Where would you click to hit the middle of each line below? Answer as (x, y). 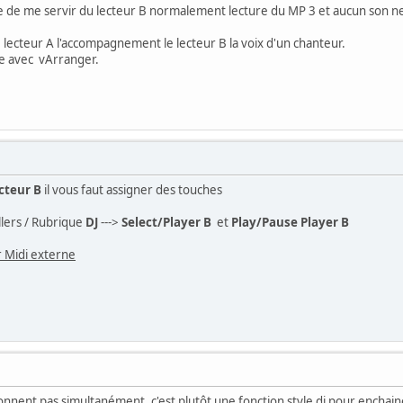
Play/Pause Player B (290, 222)
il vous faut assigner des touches (132, 189)
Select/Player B (166, 222)
